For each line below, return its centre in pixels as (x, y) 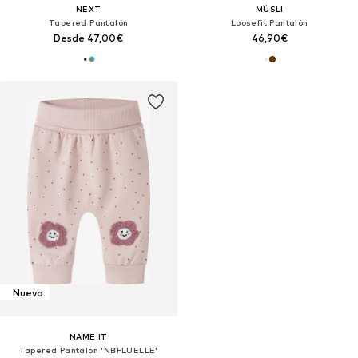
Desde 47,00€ (89, 38)
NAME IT (88, 337)
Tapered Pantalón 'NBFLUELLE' (88, 350)
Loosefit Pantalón (269, 23)
